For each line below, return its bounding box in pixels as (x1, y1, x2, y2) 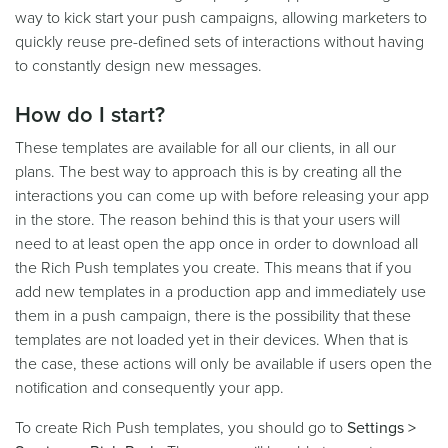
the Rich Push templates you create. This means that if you (15, 258, 412, 279)
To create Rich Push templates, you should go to (15, 418, 347, 439)
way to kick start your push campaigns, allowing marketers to (15, 8, 427, 29)
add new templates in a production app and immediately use (15, 282, 426, 303)
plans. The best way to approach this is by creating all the (15, 162, 402, 183)
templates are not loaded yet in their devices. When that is (15, 330, 408, 351)
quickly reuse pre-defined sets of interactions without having (15, 32, 424, 53)
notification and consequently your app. (15, 378, 284, 399)
